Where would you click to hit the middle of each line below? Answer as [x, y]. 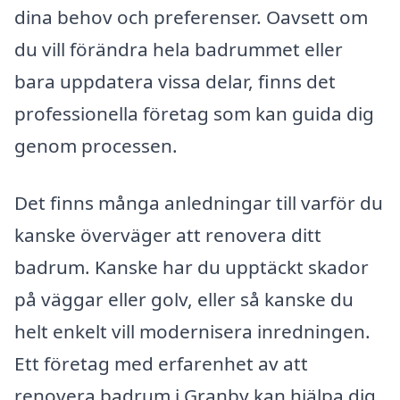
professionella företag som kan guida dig [194, 114]
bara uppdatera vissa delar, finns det [175, 82]
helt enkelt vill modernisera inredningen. [192, 331]
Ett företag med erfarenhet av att [161, 363]
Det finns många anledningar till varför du [199, 202]
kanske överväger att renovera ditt [168, 234]
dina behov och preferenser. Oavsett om [191, 17]
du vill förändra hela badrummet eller [179, 50]
